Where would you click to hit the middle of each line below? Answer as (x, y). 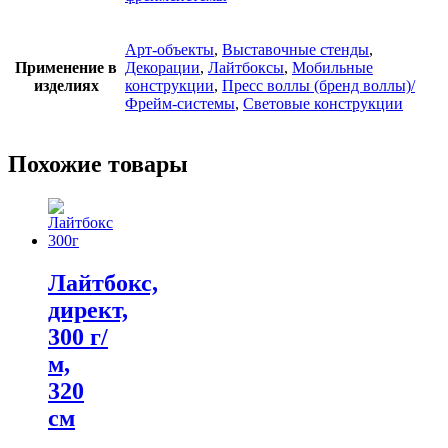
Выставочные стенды (295, 49)
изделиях (66, 85)
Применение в (66, 67)
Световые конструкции (323, 103)
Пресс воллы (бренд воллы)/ (318, 85)
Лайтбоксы (246, 67)
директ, (88, 310)
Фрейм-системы (180, 103)
